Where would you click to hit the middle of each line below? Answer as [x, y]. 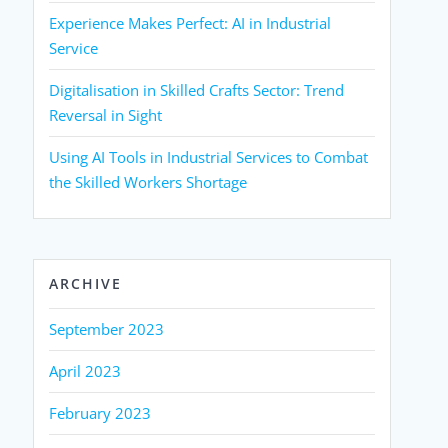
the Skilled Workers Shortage [148, 181]
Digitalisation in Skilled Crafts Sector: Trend [197, 89]
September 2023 [107, 328]
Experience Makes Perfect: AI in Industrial [190, 22]
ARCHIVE [86, 283]
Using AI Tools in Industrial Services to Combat [209, 156]
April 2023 [85, 370]
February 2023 [100, 412]
